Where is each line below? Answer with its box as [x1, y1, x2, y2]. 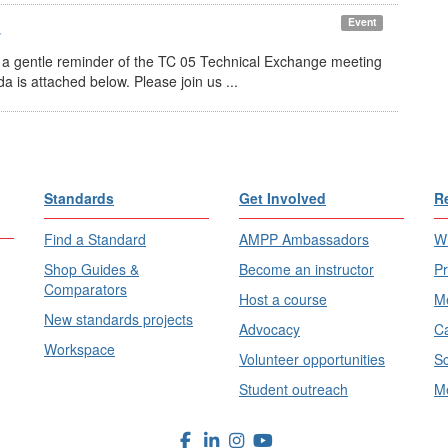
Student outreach [239, 379, 348, 400]
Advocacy [239, 319, 300, 340]
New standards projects [44, 309, 193, 330]
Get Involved [239, 188, 326, 209]
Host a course [239, 289, 327, 310]
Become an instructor [239, 259, 374, 280]
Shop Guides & [44, 259, 139, 280]
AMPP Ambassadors [239, 229, 369, 250]
